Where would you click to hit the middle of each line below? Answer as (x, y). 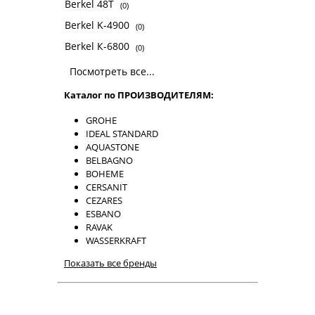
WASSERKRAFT (116, 240)
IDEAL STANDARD (122, 133)
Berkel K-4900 (98, 25)
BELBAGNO (109, 160)
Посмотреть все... (112, 72)
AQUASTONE (112, 147)
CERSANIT (107, 187)
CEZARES (104, 200)
